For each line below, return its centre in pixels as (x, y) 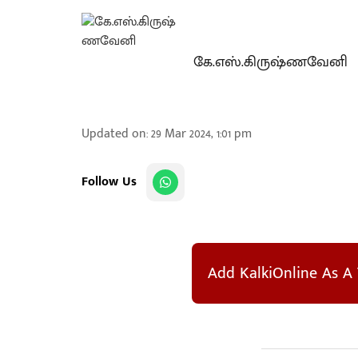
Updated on (114, 134)
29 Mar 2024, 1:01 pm (201, 134)
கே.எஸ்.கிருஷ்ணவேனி (270, 62)
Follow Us (109, 182)
